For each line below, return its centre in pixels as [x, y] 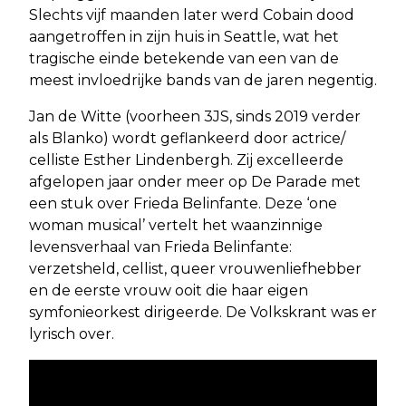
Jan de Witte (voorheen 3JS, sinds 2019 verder [195, 116]
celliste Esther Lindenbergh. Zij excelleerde [186, 159]
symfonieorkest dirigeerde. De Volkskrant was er [203, 312]
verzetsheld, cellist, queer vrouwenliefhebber [195, 268]
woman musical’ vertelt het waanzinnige [176, 225]
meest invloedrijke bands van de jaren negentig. [203, 80]
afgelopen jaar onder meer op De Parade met [195, 181]
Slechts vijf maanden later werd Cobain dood [192, 14]
